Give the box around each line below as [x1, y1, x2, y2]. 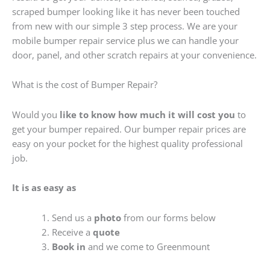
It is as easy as [12, 181, 76, 194]
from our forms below [121, 211, 216, 224]
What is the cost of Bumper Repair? [12, 78, 157, 91]
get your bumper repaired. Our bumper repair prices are [12, 122, 246, 135]
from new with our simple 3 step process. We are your [12, 19, 237, 32]
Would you [12, 108, 60, 121]
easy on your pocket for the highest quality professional [12, 137, 243, 149]
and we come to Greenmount [85, 240, 210, 253]
